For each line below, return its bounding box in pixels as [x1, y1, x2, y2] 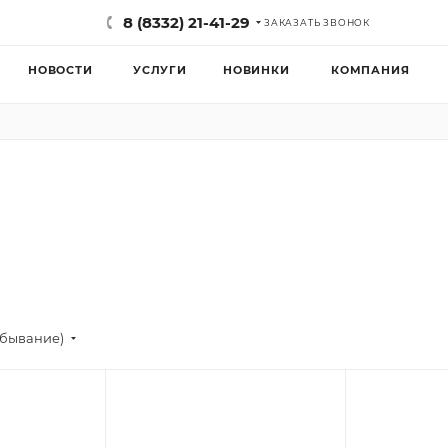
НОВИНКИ [223, 63, 290, 77]
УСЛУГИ [133, 63, 187, 77]
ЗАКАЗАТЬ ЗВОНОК [264, 17, 370, 28]
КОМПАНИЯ [331, 63, 410, 77]
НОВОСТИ [28, 63, 93, 77]
